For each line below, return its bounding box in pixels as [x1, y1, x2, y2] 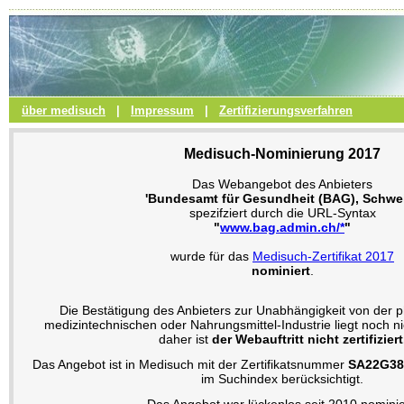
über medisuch [22, 104, 106, 117]
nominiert [251, 263, 310, 279]
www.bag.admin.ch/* [220, 220, 344, 235]
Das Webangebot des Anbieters [192, 177, 372, 192]
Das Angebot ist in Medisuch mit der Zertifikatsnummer [32, 357, 348, 372]
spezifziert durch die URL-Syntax [188, 206, 376, 221]
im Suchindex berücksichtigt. [201, 372, 363, 387]
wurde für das [170, 249, 252, 264]
